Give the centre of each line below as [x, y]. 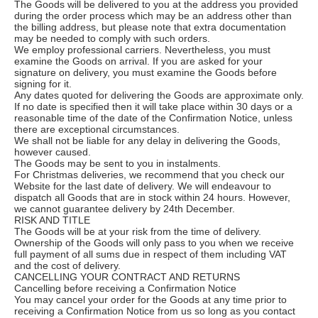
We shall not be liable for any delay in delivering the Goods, [147, 140]
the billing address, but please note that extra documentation [150, 27]
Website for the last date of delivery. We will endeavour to [143, 186]
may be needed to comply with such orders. [112, 38]
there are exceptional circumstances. [97, 129]
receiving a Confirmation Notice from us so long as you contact [155, 311]
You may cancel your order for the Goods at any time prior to [150, 299]
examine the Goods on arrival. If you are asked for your [138, 61]
